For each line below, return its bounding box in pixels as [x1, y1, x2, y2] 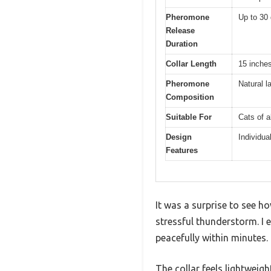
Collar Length [166, 59, 217, 68]
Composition [166, 92, 214, 102]
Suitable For [166, 112, 212, 122]
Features [166, 145, 198, 155]
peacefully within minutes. [155, 232, 268, 244]
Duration [166, 39, 198, 48]
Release [166, 25, 195, 35]
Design [166, 132, 192, 142]
